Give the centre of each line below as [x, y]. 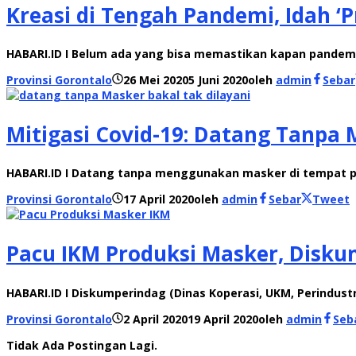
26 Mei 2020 [156, 80]
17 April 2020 [159, 199]
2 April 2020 [155, 319]
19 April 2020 [223, 319]
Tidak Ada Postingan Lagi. [82, 345]
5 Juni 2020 [218, 80]
